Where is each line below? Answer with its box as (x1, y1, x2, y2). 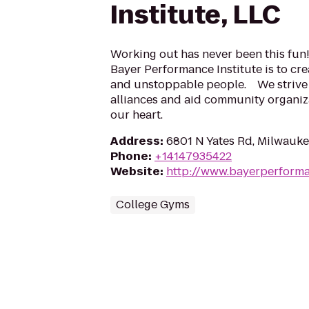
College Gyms (116, 197, 190, 212)
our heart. (110, 107, 163, 123)
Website (110, 163, 160, 179)
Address (110, 133, 160, 149)
